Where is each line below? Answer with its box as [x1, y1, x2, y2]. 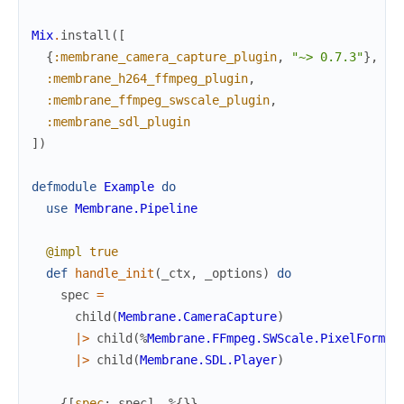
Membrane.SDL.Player [140, 352, 277, 367]
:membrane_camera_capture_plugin [53, 49, 277, 64]
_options [205, 265, 262, 280]
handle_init [75, 265, 154, 280]
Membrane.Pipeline [75, 200, 197, 216]
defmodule [32, 179, 96, 194]
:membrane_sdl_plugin [46, 114, 190, 129]
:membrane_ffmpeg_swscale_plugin [46, 92, 270, 107]
